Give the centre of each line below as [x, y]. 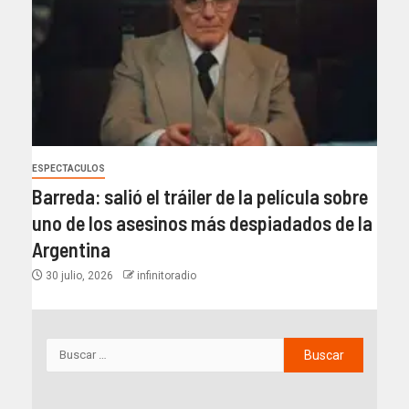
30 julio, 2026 [79, 275]
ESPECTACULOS [68, 168]
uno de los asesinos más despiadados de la [202, 222]
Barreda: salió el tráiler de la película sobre [200, 196]
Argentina [71, 249]
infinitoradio [167, 275]
